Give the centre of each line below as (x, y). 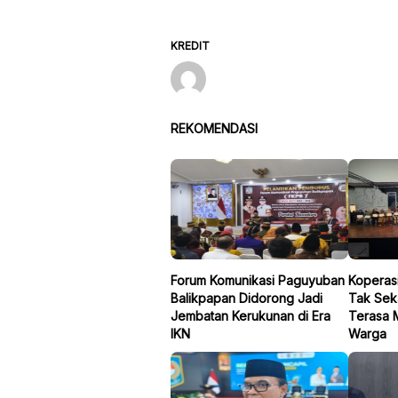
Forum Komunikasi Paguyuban (258, 280)
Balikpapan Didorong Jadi (247, 298)
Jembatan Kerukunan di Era (251, 315)
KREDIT (190, 45)
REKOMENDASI (214, 128)
